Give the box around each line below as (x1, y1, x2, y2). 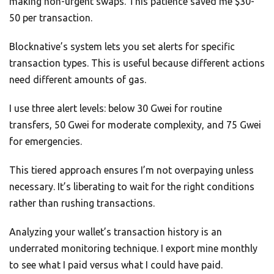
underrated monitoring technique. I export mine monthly (9, 243, 257, 254)
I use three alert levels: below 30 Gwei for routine (9, 103, 222, 114)
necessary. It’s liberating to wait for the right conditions (9, 181, 254, 193)
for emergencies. (9, 136, 82, 147)
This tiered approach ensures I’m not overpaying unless (9, 165, 254, 176)
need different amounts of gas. (9, 74, 146, 86)
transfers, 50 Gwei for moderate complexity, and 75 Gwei (9, 119, 261, 131)
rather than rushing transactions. (9, 198, 155, 209)
